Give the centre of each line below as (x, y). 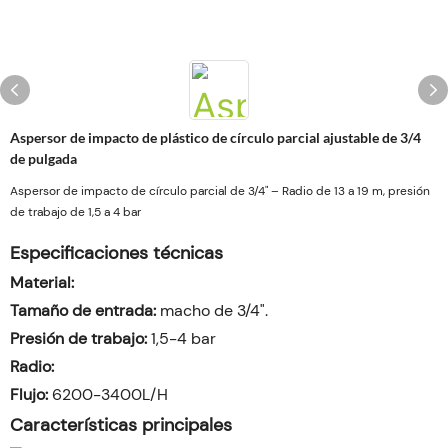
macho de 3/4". (212, 310)
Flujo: (29, 394)
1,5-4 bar (181, 338)
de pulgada (43, 158)
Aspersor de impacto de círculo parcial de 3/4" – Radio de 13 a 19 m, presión (220, 191)
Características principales (121, 425)
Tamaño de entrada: (83, 310)
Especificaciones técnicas (116, 253)
